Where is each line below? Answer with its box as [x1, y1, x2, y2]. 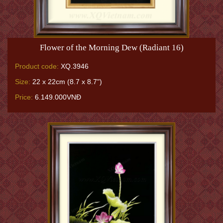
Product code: [15, 62, 59, 70]
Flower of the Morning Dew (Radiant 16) [39, 42, 184, 52]
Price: [15, 93, 33, 101]
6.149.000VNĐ [33, 93, 81, 101]
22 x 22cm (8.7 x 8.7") [30, 77, 102, 86]
